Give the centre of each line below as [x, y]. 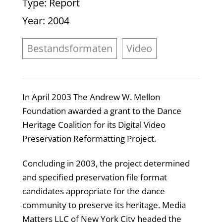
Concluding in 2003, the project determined [106, 163]
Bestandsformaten [69, 49]
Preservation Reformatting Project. [89, 138]
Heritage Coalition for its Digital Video [94, 124]
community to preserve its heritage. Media [104, 205]
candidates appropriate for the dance [93, 191]
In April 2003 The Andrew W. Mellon [91, 97]
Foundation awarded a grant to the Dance [102, 111]
